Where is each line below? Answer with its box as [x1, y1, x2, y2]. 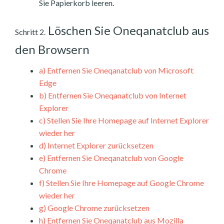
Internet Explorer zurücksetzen [46, 140, 153, 150]
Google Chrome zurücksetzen [46, 203, 149, 213]
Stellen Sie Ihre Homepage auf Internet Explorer [45, 115, 209, 125]
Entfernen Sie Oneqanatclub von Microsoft [45, 65, 193, 75]
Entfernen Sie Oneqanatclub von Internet [46, 90, 186, 100]
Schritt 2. [15, 27, 45, 37]
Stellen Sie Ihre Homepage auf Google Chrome [44, 178, 204, 188]
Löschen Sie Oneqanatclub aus [45, 23, 209, 38]
